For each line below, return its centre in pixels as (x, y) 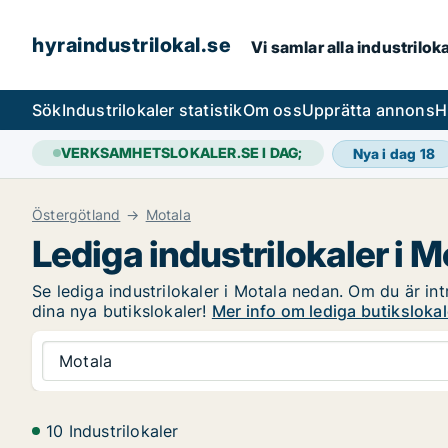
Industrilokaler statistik (152, 110)
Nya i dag (386, 153)
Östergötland (76, 214)
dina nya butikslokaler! (122, 311)
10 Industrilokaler (112, 431)
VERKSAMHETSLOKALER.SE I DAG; (182, 152)
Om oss (272, 110)
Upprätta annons (368, 110)
